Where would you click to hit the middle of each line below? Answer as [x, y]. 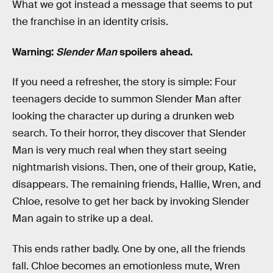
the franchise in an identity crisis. [90, 22]
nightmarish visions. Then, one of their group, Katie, [134, 168]
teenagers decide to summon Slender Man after [127, 99]
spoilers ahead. [155, 52]
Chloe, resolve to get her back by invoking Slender [131, 202]
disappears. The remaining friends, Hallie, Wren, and [136, 185]
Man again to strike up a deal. [83, 219]
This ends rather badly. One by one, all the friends [129, 249]
